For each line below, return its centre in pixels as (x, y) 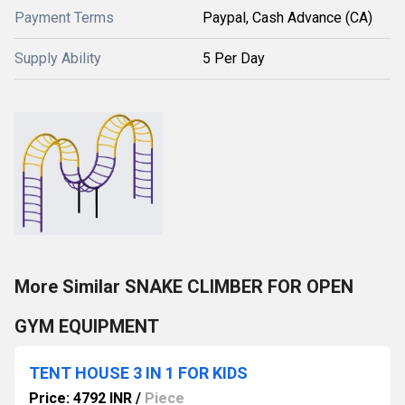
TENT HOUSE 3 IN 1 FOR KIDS (138, 373)
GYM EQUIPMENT (87, 326)
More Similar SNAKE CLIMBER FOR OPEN (184, 287)
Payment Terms (64, 18)
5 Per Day (234, 58)
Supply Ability (58, 58)
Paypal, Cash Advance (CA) (287, 18)
